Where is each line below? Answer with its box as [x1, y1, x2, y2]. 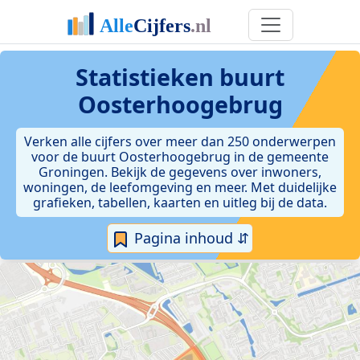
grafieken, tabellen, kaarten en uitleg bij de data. [33, 194, 327, 211]
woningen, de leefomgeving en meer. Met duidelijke [23, 178, 337, 196]
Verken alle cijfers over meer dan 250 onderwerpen [24, 133, 336, 150]
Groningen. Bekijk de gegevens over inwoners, [39, 163, 321, 181]
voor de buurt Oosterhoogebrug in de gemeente [31, 148, 329, 166]
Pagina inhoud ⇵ [130, 228, 249, 247]
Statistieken [76, 61, 219, 92]
